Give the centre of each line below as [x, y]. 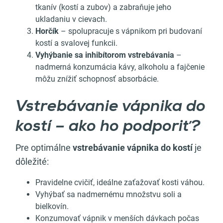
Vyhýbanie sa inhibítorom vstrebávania [105, 55]
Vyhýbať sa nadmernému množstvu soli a [109, 195]
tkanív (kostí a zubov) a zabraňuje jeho [103, 7]
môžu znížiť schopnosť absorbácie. [98, 79]
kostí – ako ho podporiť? [108, 127]
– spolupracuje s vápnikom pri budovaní [130, 31]
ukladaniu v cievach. [71, 19]
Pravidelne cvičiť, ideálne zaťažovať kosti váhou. [120, 183]
